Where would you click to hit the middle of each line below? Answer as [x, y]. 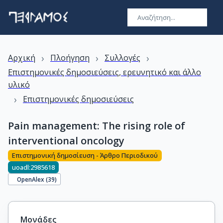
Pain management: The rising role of [97, 126]
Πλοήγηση [70, 58]
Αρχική [22, 58]
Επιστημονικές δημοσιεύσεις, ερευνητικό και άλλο [105, 72]
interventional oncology [66, 141]
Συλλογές [122, 58]
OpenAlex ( [33, 179]
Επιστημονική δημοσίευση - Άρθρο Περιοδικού [85, 156]
